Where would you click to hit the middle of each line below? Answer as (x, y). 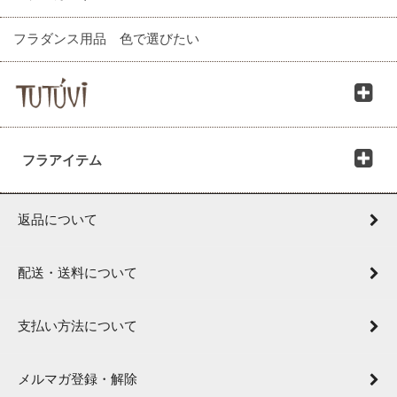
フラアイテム (62, 160)
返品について (58, 220)
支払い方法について (78, 326)
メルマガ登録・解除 (78, 379)
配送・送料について (78, 273)
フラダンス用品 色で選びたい (106, 39)
